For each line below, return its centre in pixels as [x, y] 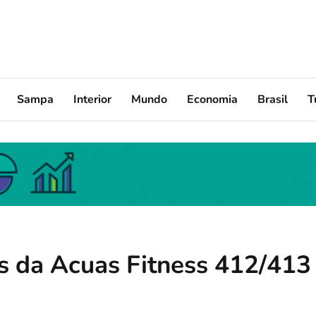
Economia [212, 99]
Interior [92, 99]
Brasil [273, 99]
